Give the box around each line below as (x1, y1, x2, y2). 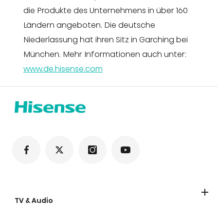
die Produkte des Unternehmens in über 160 (23, 5, 188, 17)
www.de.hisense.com (23, 63, 103, 75)
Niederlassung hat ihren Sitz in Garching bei (23, 34, 188, 46)
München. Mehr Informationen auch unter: (23, 49, 186, 60)
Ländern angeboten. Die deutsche (23, 19, 155, 31)
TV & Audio (15, 196, 53, 206)
